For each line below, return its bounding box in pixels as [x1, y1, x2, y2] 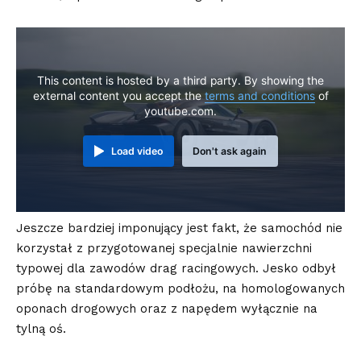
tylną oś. [16, 322, 66, 337]
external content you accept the [32, 89, 205, 102]
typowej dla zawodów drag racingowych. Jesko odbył [16, 261, 336, 276]
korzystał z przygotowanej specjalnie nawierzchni [16, 241, 312, 256]
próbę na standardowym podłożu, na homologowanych [16, 281, 345, 297]
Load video [111, 144, 164, 157]
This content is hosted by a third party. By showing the [37, 73, 324, 87]
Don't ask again [193, 144, 268, 157]
